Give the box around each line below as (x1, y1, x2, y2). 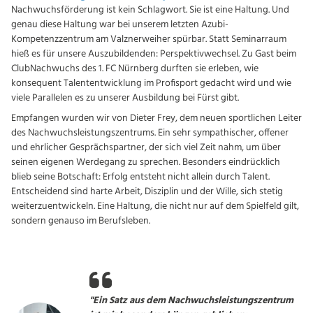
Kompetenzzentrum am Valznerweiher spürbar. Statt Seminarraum (11, 31, 286, 48)
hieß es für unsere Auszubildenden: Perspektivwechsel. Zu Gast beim (11, 45, 296, 62)
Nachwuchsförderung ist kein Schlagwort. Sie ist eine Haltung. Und (11, 1, 289, 18)
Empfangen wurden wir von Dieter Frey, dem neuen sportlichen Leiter (11, 110, 302, 126)
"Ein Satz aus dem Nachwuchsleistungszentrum (89, 292, 293, 309)
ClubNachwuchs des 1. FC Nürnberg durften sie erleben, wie (11, 60, 259, 77)
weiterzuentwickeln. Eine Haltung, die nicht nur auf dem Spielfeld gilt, (11, 198, 299, 214)
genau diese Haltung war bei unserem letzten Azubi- (11, 16, 228, 33)
